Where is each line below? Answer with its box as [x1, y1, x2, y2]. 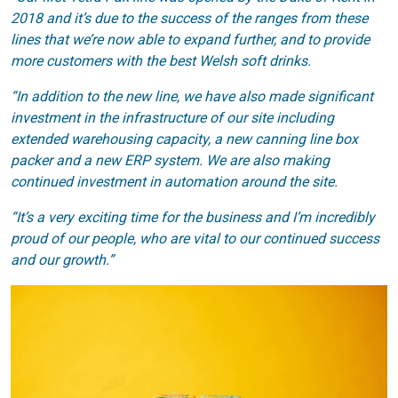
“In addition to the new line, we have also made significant [11, 87, 373, 105]
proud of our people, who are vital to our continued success [11, 229, 379, 247]
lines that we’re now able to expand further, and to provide [11, 30, 370, 48]
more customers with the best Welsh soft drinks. [11, 52, 311, 69]
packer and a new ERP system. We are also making [11, 151, 330, 169]
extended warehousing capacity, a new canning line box [11, 130, 358, 147]
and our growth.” [11, 251, 114, 268]
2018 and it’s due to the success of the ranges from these [11, 9, 368, 27]
